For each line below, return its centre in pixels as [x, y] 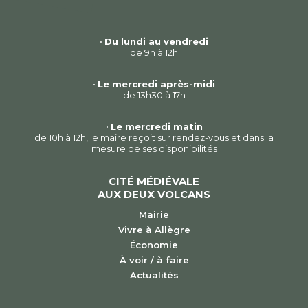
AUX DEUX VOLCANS [154, 194]
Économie [154, 245]
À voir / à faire [154, 260]
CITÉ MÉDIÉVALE [154, 181]
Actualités [154, 275]
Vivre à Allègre [154, 230]
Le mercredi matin [156, 126]
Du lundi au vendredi [156, 41]
